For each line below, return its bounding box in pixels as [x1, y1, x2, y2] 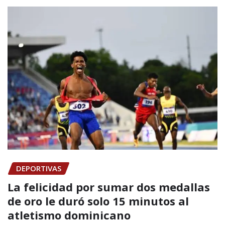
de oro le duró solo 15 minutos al [8, 193, 189, 209]
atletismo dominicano [8, 207, 131, 223]
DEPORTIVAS [16, 163, 61, 174]
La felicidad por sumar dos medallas [8, 179, 210, 195]
